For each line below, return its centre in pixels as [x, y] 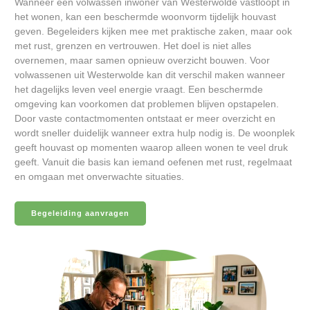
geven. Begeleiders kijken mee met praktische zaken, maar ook [153, 31]
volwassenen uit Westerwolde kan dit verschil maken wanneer [150, 75]
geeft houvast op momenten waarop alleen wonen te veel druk [151, 147]
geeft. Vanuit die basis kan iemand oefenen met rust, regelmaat [153, 162]
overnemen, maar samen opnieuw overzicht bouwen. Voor [142, 60]
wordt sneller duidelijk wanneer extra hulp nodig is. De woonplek [155, 133]
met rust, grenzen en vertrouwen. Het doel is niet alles [133, 46]
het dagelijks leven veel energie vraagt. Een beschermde [139, 89]
